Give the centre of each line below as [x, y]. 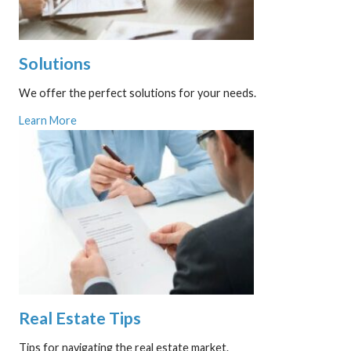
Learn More [47, 121]
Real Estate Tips [80, 318]
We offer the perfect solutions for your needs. [137, 93]
